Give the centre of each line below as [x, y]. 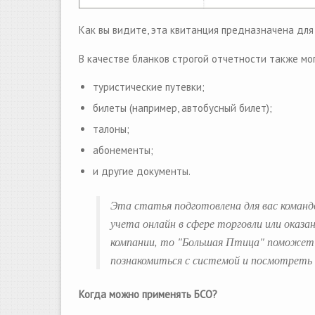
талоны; [111, 129]
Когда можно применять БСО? [148, 294]
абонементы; [123, 150]
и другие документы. [142, 171]
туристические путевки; [149, 87]
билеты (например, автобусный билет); [182, 108]
